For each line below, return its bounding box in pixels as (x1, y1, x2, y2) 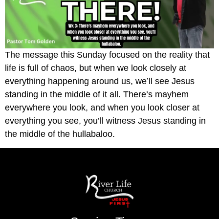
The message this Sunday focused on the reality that (5, 50, 210, 60)
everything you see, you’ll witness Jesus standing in (5, 116, 206, 126)
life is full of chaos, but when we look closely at (5, 63, 186, 73)
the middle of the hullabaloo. (5, 129, 115, 139)
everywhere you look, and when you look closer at (5, 103, 199, 113)
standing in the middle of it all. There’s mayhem (5, 89, 189, 100)
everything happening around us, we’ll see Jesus (5, 76, 195, 87)
